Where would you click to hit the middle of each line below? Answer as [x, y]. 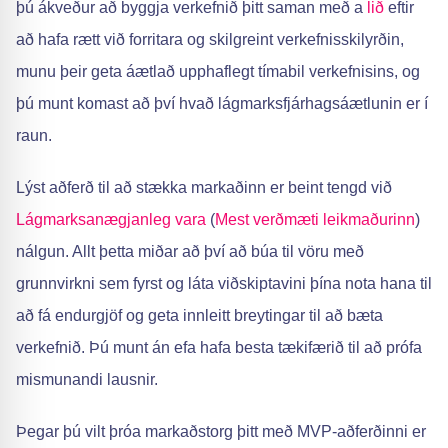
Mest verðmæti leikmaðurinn [315, 219]
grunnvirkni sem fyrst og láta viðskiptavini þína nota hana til [224, 283]
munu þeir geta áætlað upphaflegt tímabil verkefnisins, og [218, 71]
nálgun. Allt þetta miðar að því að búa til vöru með [190, 251]
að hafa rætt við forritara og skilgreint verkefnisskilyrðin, [210, 39]
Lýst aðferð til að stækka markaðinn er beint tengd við [204, 187]
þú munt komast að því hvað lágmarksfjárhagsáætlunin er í [222, 103]
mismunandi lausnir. [87, 379]
